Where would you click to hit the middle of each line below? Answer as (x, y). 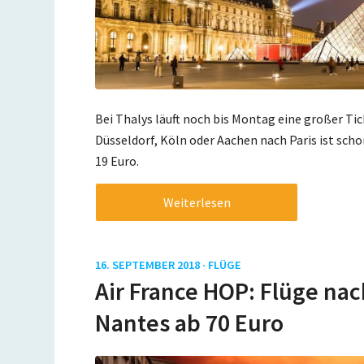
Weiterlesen (197, 203)
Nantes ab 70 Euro (190, 323)
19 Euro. (117, 161)
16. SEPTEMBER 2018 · (152, 265)
